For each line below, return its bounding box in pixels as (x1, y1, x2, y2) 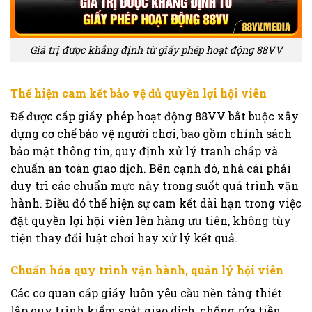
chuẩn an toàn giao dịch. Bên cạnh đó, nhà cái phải (10, 161, 291, 176)
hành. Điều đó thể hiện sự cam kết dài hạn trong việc (10, 196, 302, 211)
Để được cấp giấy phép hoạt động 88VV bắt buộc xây (10, 109, 299, 124)
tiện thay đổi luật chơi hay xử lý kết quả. (10, 231, 237, 246)
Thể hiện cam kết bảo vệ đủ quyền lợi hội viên (10, 86, 267, 101)
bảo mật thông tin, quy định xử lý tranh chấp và (10, 143, 278, 159)
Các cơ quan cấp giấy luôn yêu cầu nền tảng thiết (10, 285, 282, 300)
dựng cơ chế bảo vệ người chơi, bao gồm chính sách (10, 126, 292, 141)
